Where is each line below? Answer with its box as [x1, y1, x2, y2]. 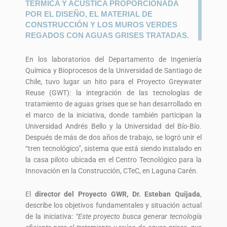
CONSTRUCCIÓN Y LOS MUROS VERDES [25, 20, 177, 29]
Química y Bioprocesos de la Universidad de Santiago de [25, 66, 202, 75]
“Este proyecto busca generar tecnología [75, 212, 202, 220]
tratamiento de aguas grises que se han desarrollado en [25, 100, 202, 108]
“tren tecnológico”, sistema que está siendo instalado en [25, 144, 202, 153]
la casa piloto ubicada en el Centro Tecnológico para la [25, 156, 202, 164]
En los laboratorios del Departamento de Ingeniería [25, 55, 202, 64]
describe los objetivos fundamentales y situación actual [25, 201, 202, 209]
